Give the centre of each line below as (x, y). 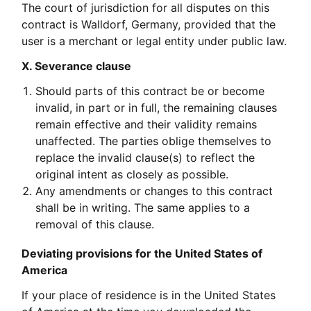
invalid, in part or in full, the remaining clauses (157, 107)
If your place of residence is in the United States (149, 295)
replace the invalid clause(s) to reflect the (145, 157)
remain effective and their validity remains (146, 124)
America (45, 270)
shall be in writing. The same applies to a (143, 207)
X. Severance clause (77, 66)
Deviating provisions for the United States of (142, 253)
